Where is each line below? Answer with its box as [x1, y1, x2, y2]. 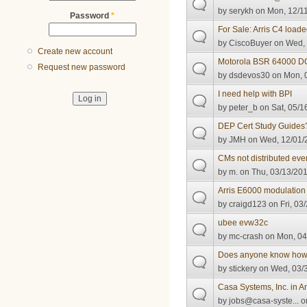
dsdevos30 [229, 70, 271, 80]
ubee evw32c [218, 217, 269, 228]
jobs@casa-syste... [229, 295, 299, 306]
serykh [229, 5, 254, 16]
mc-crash [229, 231, 264, 241]
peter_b [229, 102, 258, 112]
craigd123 [229, 199, 267, 209]
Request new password [38, 62, 126, 73]
